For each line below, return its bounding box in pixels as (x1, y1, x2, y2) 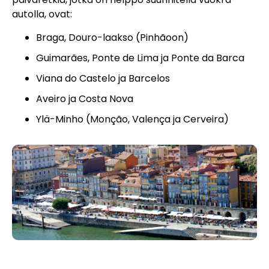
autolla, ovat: (12, 7, 72, 22)
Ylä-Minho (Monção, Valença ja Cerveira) (36, 112, 229, 126)
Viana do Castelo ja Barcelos (36, 71, 170, 85)
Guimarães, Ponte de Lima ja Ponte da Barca (36, 50, 244, 65)
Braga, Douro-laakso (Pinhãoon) (36, 30, 189, 44)
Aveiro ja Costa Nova (36, 91, 133, 106)
